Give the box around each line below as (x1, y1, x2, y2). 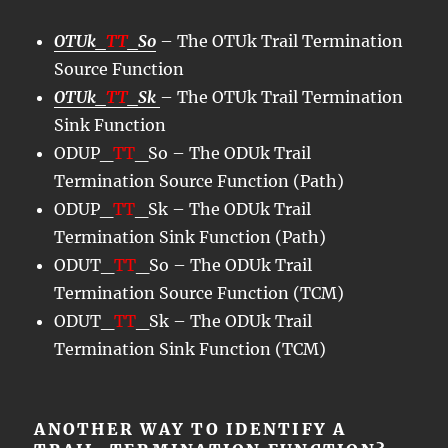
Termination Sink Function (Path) (54, 226, 327, 247)
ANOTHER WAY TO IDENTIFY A (34, 418, 347, 439)
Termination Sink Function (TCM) (54, 338, 327, 359)
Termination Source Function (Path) (54, 170, 345, 191)
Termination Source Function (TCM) (54, 282, 345, 303)
